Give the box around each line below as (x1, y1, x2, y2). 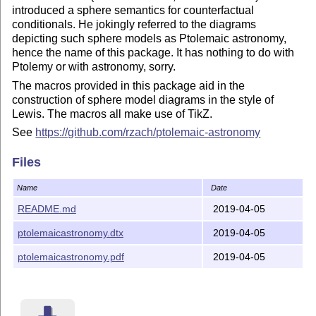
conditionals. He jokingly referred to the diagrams (12, 18, 257, 31)
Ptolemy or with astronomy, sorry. (12, 61, 176, 73)
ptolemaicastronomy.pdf (17, 250, 124, 262)
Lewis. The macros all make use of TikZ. (12, 107, 213, 120)
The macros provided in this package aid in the (12, 79, 245, 92)
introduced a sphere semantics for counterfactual (12, 4, 255, 17)
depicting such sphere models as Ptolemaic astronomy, (12, 32, 287, 45)
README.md (17, 202, 76, 214)
